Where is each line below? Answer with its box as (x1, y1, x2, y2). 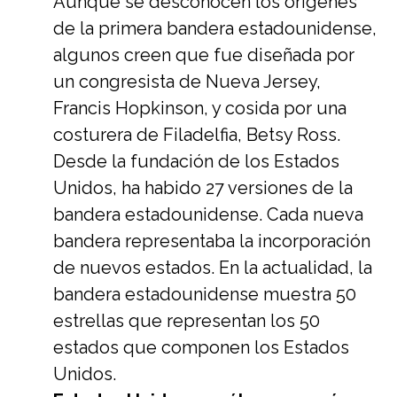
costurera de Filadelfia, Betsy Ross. (53, 124, 340, 145)
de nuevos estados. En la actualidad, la (53, 257, 372, 278)
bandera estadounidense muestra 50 (53, 284, 356, 305)
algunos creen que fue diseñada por (53, 44, 354, 66)
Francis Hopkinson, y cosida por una (53, 97, 346, 119)
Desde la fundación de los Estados (53, 151, 339, 172)
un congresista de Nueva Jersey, (53, 71, 321, 92)
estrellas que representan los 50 (53, 310, 320, 331)
